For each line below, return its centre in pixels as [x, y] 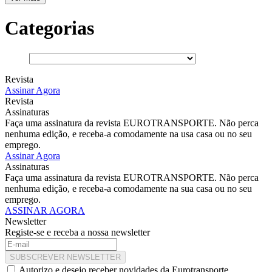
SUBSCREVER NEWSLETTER [65, 257]
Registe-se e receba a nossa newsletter [77, 232]
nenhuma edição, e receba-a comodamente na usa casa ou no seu [128, 134]
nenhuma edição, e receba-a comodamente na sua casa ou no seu [128, 188]
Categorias [49, 28]
